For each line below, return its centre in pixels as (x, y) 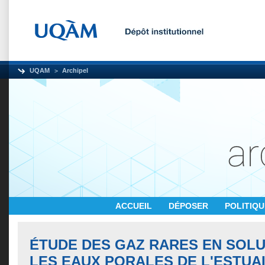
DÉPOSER (190, 206)
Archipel (75, 70)
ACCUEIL (135, 206)
